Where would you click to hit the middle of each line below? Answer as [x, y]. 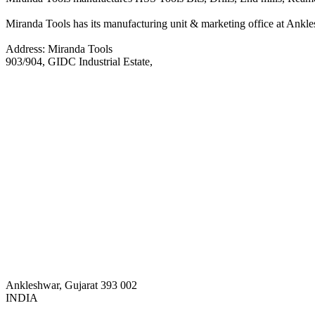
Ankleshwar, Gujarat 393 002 [71, 285]
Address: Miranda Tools [59, 49]
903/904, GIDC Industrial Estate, [79, 62]
